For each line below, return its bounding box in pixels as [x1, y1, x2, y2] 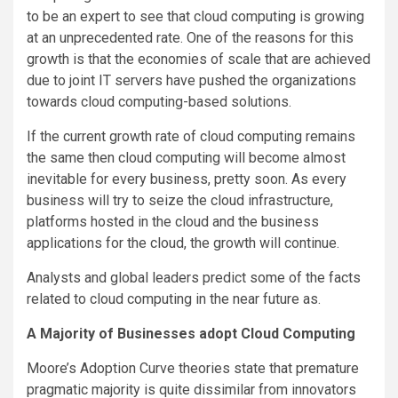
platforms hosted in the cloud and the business [27, 212, 319, 230]
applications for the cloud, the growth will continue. [27, 234, 339, 251]
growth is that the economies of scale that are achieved [27, 50, 370, 68]
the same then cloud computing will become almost [27, 148, 346, 166]
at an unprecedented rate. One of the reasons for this [27, 28, 354, 46]
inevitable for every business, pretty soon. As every [27, 170, 346, 187]
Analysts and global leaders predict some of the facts [27, 268, 361, 286]
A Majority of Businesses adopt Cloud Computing [27, 324, 355, 342]
